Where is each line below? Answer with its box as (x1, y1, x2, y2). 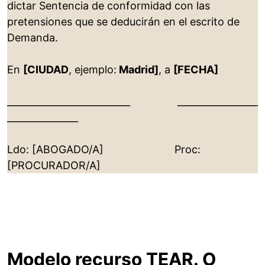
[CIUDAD (23, 63, 69, 76)
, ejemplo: (69, 63, 117, 76)
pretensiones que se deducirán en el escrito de (7, 15, 240, 28)
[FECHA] (173, 63, 218, 76)
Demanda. (7, 31, 58, 44)
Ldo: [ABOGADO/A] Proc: (7, 143, 201, 156)
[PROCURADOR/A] (7, 159, 101, 172)
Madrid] (117, 63, 159, 76)
